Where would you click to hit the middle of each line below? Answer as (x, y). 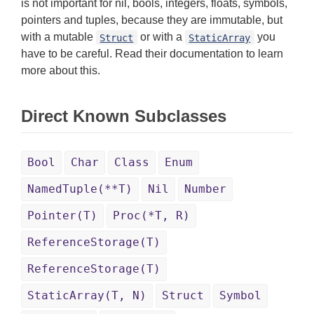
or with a (161, 37)
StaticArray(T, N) (87, 296)
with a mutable (59, 37)
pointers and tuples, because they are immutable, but (152, 20)
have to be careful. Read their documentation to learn (152, 54)
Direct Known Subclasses (124, 116)
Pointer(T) (62, 216)
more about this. (61, 71)
